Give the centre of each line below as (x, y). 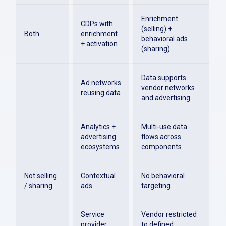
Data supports (164, 78)
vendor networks (168, 88)
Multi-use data (164, 127)
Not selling (41, 176)
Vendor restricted (169, 214)
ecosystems (100, 147)
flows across (161, 137)
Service (93, 214)
